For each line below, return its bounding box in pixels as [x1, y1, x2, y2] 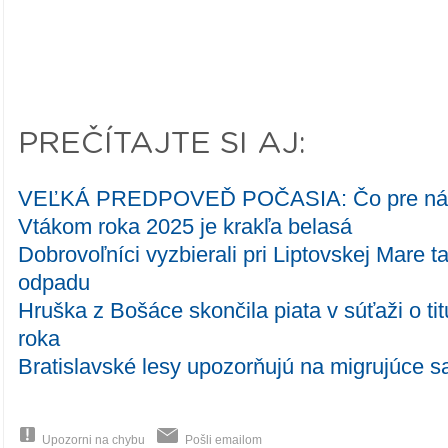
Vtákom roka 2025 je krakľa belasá [18, 214, 353, 240]
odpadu [18, 270, 91, 296]
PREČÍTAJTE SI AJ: [18, 128, 307, 160]
